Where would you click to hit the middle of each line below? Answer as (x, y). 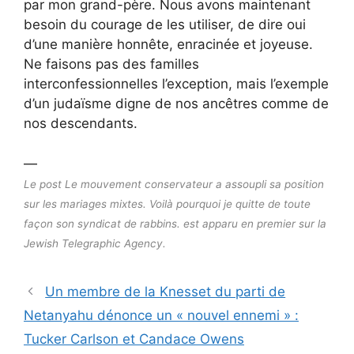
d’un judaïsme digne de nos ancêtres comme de (176, 104)
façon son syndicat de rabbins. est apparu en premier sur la (175, 223)
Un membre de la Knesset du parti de (166, 291)
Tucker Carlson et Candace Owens (134, 339)
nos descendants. (81, 123)
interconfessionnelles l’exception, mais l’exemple (176, 84)
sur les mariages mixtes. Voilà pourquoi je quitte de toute (167, 203)
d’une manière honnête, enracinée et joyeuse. (168, 44)
